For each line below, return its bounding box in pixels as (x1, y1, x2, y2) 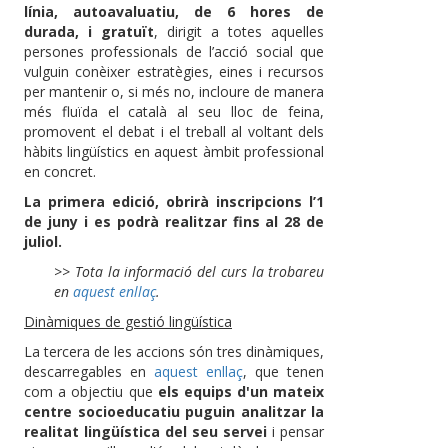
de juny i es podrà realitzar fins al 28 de (24, 211, 325, 231)
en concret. (24, 161, 96, 181)
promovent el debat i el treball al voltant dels (24, 121, 325, 141)
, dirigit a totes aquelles (154, 21, 325, 41)
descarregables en (24, 361, 155, 381)
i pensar (267, 421, 325, 441)
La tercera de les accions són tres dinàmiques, (24, 341, 325, 361)
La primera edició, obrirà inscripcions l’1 (24, 191, 325, 211)
